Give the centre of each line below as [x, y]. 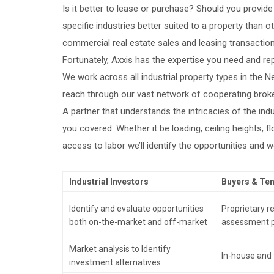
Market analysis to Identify [120, 249]
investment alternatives [115, 262]
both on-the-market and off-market [138, 222]
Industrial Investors [109, 182]
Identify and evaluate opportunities [136, 209]
